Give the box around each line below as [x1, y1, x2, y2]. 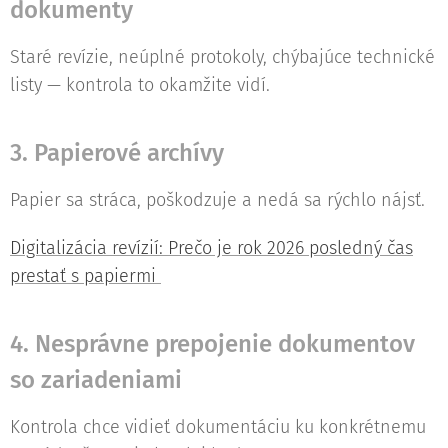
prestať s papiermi [10, 264, 161, 287]
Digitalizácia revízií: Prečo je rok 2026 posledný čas [10, 236, 413, 259]
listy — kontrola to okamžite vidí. [10, 73, 270, 96]
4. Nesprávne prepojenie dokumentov [10, 329, 415, 358]
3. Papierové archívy [10, 138, 224, 167]
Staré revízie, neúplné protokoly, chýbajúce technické [10, 45, 435, 68]
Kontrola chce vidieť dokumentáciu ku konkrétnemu [10, 415, 426, 438]
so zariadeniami [10, 365, 182, 394]
